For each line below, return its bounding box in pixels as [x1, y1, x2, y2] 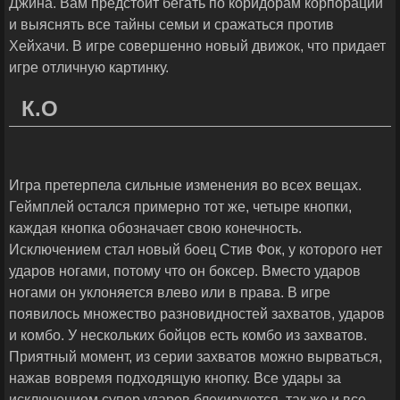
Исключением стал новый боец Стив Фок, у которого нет [9, 242, 382, 258]
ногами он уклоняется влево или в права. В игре [9, 285, 330, 301]
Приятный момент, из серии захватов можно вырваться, [9, 349, 382, 365]
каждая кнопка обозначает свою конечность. [9, 221, 302, 237]
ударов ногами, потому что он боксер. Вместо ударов [9, 263, 361, 279]
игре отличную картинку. [9, 60, 169, 76]
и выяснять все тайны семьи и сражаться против [9, 17, 334, 33]
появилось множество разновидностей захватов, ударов [9, 306, 385, 322]
